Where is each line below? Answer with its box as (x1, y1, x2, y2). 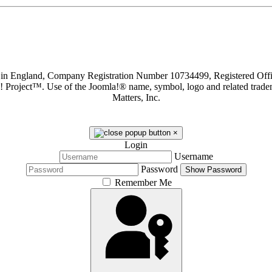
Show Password (185, 165, 242, 175)
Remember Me (115, 177, 172, 188)
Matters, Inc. (112, 92, 160, 103)
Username (174, 151, 213, 162)
